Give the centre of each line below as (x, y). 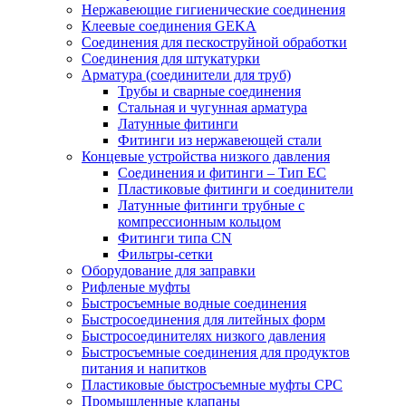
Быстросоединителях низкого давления (203, 335)
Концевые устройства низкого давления (206, 156)
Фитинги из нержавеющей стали (220, 140)
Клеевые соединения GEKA (169, 25)
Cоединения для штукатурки (171, 58)
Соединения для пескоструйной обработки (214, 42)
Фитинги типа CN (175, 237)
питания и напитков (144, 368)
